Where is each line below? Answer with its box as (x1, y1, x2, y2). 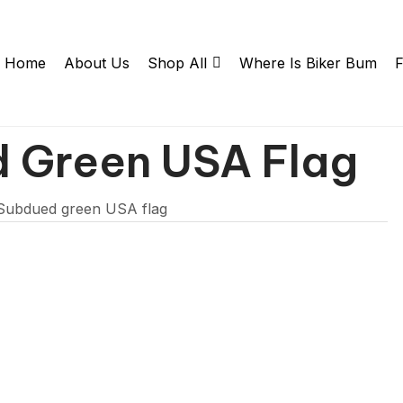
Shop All (148, 54, 208, 72)
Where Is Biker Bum (239, 54, 378, 72)
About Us (64, 54, 130, 72)
